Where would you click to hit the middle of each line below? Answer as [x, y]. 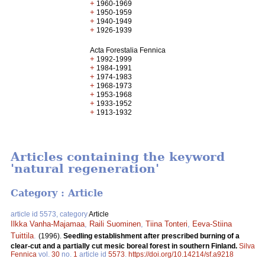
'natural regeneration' [85, 169]
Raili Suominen [115, 224]
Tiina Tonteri [167, 224]
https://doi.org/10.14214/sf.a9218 [181, 254]
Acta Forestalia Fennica [128, 50]
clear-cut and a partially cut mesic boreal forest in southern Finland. [125, 246]
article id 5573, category [50, 214]
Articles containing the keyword [118, 157]
